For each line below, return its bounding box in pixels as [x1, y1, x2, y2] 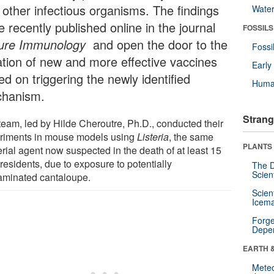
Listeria [137, 129, 169, 144]
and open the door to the [93, 35, 228, 53]
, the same [169, 129, 214, 144]
